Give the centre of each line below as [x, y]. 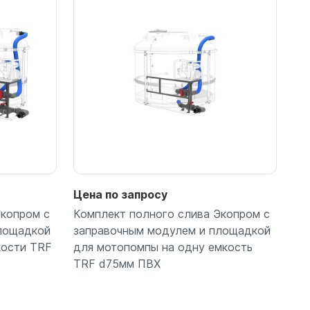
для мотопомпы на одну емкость [163, 247]
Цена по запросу [120, 195]
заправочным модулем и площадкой [172, 231]
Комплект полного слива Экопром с [172, 214]
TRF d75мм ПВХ [117, 264]
